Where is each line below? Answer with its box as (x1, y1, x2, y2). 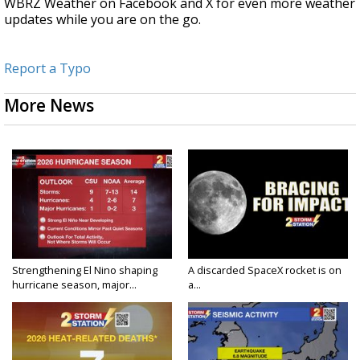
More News (4, 94, 94, 117)
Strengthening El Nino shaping (12, 263, 157, 278)
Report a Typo (4, 59, 91, 78)
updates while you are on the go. (4, 10, 201, 29)
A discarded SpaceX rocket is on (188, 263, 342, 278)
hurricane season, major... (12, 277, 137, 292)
